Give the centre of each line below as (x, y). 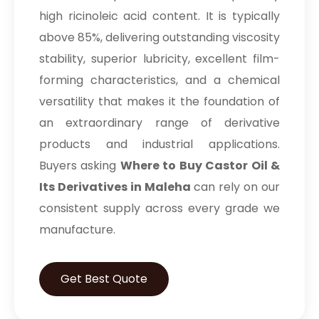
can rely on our (235, 187)
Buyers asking (80, 165)
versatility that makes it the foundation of (159, 101)
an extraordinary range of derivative (159, 122)
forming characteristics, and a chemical (159, 80)
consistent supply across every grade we (159, 208)
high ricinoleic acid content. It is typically (159, 16)
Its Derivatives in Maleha (115, 187)
